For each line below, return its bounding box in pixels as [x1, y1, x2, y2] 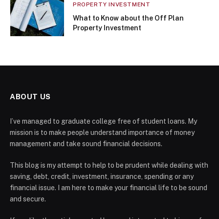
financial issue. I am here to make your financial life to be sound [10, 183, 207, 192]
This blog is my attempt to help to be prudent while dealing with [10, 161, 208, 169]
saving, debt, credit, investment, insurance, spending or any [10, 172, 194, 180]
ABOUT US [10, 92, 51, 101]
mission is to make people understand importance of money [10, 128, 195, 136]
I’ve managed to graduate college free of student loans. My [10, 117, 197, 125]
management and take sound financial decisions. [10, 139, 162, 148]
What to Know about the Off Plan [73, 14, 184, 22]
